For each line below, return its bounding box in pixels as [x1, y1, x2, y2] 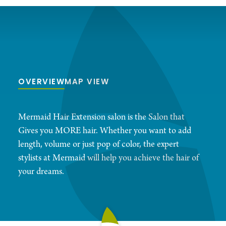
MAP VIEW [65, 76, 109, 89]
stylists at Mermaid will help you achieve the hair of [18, 152, 199, 164]
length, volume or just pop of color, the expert [18, 139, 179, 151]
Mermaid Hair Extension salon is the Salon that [18, 111, 185, 124]
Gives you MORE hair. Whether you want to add [18, 125, 191, 137]
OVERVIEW [18, 76, 65, 89]
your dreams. [18, 166, 64, 178]
